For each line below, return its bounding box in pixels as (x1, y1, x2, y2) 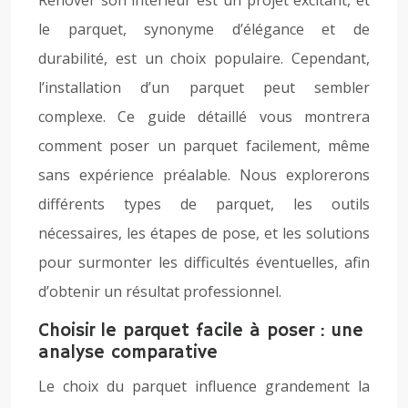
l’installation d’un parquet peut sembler (38, 77, 370, 97)
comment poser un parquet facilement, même (38, 136, 370, 156)
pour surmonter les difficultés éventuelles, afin (38, 252, 370, 272)
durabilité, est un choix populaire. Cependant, (38, 48, 370, 68)
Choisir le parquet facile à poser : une (38, 320, 363, 342)
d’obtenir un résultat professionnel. (38, 281, 281, 301)
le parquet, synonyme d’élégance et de (38, 19, 370, 39)
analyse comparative (38, 342, 218, 364)
